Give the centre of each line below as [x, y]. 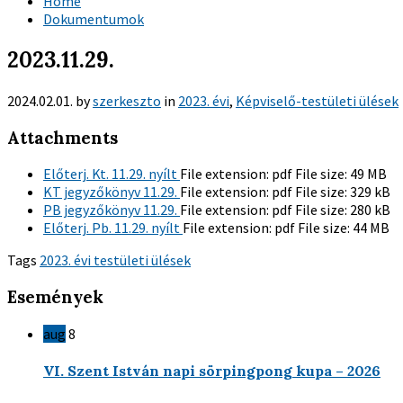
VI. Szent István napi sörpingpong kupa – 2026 [212, 370]
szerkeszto [127, 100]
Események [55, 296]
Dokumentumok [94, 19]
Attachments [63, 137]
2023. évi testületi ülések [115, 260]
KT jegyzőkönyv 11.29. [112, 192]
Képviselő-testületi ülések [317, 100]
